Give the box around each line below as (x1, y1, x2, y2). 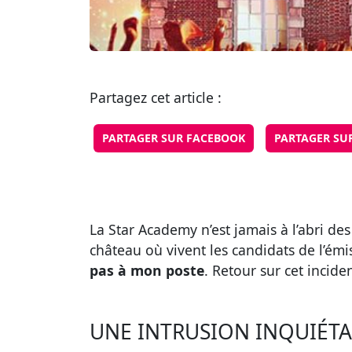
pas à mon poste (90, 261, 204, 280)
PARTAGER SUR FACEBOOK (102, 130, 245, 146)
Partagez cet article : (90, 88, 222, 108)
